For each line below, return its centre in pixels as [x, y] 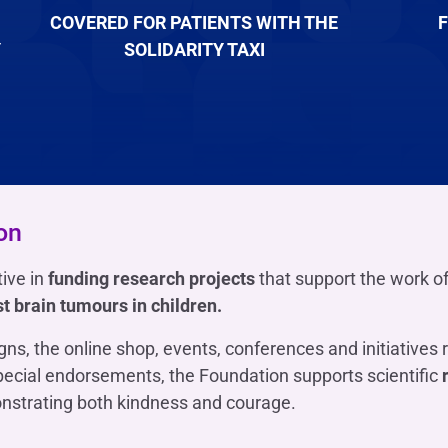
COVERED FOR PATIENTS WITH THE [194, 22]
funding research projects [151, 278]
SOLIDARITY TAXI [194, 49]
